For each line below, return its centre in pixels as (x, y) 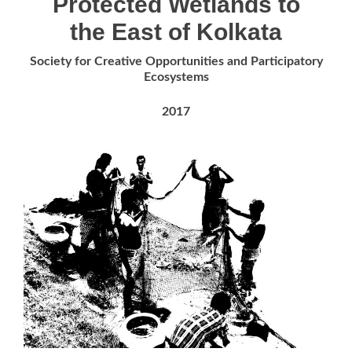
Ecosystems (176, 77)
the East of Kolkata (176, 32)
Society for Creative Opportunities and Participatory (176, 61)
